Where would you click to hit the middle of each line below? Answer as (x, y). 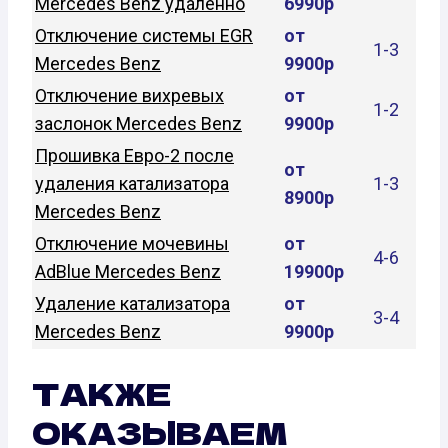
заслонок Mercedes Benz (138, 123)
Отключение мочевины (132, 243)
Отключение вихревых (129, 95)
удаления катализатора (132, 183)
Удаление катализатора (132, 303)
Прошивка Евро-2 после (134, 155)
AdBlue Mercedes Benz (128, 271)
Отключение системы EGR (144, 35)
